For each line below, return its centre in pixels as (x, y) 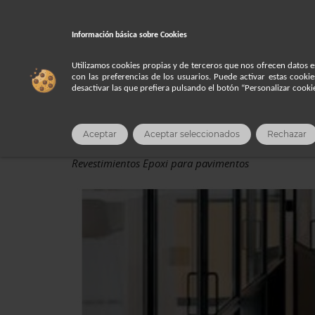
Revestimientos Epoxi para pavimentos (160, 163)
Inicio (85, 72)
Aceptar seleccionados (192, 135)
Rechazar (287, 135)
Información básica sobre (116, 35)
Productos (139, 72)
